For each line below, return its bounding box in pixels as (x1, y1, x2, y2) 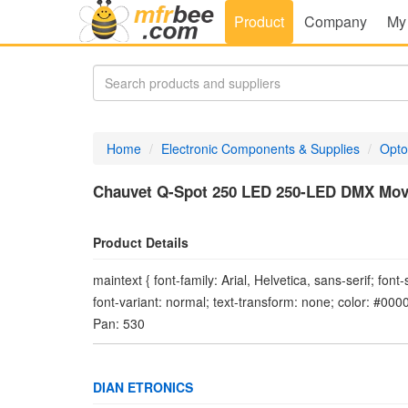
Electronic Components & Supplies (161, 139, 360, 158)
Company (304, 11, 367, 32)
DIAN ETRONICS (93, 378, 193, 396)
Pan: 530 (93, 314, 145, 332)
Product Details (93, 233, 189, 251)
